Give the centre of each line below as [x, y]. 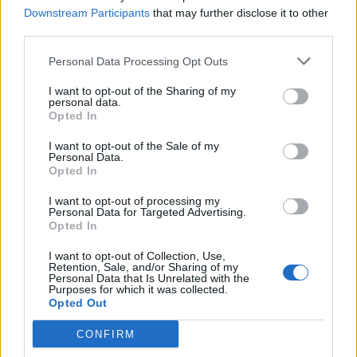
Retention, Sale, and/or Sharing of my [143, 267]
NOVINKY [49, 265]
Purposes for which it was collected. [138, 289]
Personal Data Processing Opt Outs [138, 61]
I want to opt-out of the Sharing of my [142, 91]
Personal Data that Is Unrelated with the [149, 278]
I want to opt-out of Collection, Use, [137, 256]
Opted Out [78, 303]
